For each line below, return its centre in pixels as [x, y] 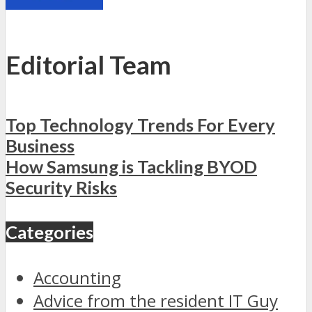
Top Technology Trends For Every [140, 124]
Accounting [77, 277]
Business [40, 145]
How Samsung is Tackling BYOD [131, 166]
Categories [49, 232]
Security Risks [61, 187]
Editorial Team [88, 64]
